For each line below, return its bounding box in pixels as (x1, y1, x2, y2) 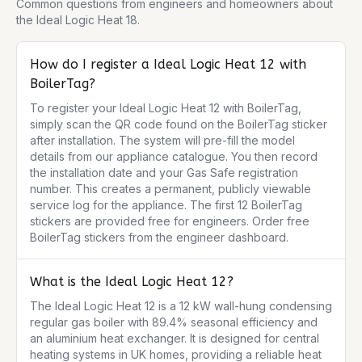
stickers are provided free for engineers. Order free (30, 214, 309, 228)
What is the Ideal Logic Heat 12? (30, 274, 234, 289)
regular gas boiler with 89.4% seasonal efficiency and (30, 315, 318, 329)
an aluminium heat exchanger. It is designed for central (30, 331, 319, 345)
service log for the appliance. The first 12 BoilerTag (30, 198, 302, 212)
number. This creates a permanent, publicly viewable (30, 182, 311, 196)
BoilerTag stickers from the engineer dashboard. (30, 230, 288, 244)
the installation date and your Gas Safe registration (30, 166, 298, 179)
